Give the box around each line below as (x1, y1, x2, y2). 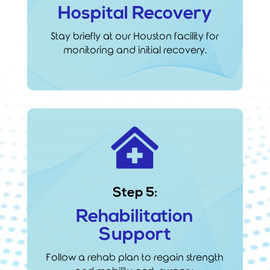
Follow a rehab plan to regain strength (46, 252, 224, 263)
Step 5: (112, 186, 157, 200)
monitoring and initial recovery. (63, 45, 207, 55)
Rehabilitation (76, 207, 194, 227)
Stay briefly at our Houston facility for (51, 31, 219, 42)
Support (98, 225, 171, 245)
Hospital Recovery (57, 4, 212, 24)
